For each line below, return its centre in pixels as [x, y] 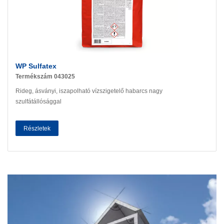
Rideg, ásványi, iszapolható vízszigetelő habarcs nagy [89, 91]
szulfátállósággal [38, 101]
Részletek [37, 128]
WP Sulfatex [36, 66]
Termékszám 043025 [45, 77]
